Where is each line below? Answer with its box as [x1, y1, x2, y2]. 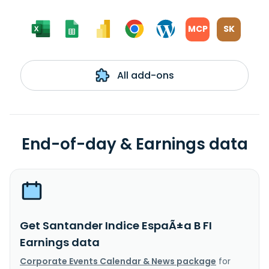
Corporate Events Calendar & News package [20, 255, 216, 267]
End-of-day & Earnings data [21, 133, 248, 155]
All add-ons [114, 68, 174, 82]
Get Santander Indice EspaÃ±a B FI [20, 217, 212, 233]
